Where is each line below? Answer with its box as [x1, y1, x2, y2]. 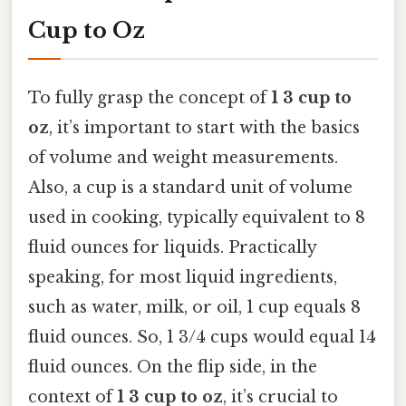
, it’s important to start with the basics [49, 118, 360, 139]
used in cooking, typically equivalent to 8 [28, 208, 365, 228]
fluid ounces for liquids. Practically [28, 237, 316, 258]
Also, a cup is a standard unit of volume [28, 178, 353, 198]
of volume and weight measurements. [28, 148, 338, 169]
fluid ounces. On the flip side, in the [28, 357, 317, 378]
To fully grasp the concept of [28, 88, 271, 109]
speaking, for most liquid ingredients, [28, 267, 337, 288]
